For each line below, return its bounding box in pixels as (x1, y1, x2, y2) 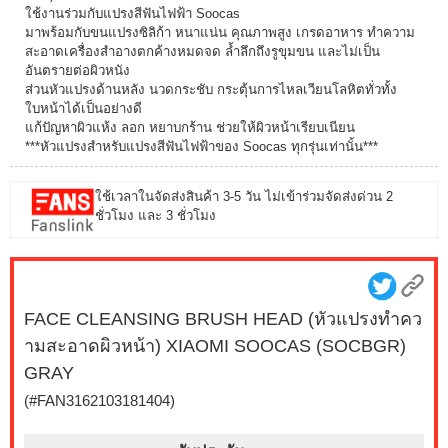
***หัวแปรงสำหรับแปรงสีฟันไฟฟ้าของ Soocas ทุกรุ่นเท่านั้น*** (25, 139, 378, 154)
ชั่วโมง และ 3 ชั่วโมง (95, 208, 217, 223)
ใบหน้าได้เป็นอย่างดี (25, 101, 142, 116)
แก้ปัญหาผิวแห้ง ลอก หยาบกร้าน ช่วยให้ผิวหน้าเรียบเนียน (25, 120, 355, 135)
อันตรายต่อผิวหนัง (25, 63, 130, 78)
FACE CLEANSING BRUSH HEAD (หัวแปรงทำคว (24, 308, 422, 329)
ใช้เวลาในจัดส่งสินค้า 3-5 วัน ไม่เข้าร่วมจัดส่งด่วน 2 (95, 189, 394, 204)
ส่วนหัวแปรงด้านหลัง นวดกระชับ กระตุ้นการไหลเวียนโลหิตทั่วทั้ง (25, 82, 397, 97)
